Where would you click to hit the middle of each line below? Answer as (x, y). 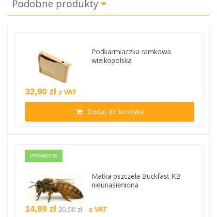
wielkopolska (112, 60)
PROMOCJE (44, 156)
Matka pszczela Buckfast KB (136, 176)
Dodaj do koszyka (114, 112)
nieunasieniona (115, 185)
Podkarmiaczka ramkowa (132, 51)
